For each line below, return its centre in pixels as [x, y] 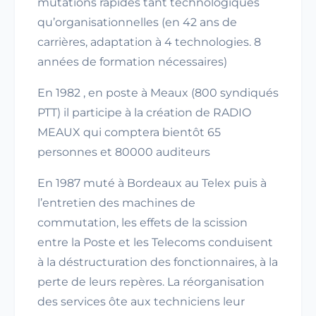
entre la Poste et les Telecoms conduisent [155, 242]
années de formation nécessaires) [132, 62]
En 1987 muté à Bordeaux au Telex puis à [152, 183]
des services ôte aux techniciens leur [141, 302]
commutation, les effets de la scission [142, 223]
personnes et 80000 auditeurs [124, 152]
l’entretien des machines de [116, 203]
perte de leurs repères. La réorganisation [151, 282]
